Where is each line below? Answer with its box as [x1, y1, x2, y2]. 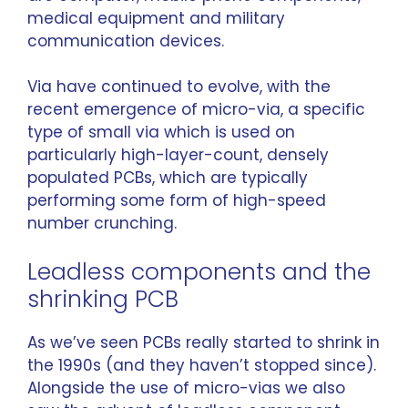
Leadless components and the [27, 255, 371, 288]
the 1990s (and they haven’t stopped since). [27, 353, 376, 376]
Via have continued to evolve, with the [27, 76, 331, 97]
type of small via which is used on [27, 121, 295, 143]
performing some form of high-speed [27, 189, 326, 211]
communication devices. [27, 29, 224, 52]
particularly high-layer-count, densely [27, 144, 329, 166]
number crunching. [27, 212, 177, 234]
